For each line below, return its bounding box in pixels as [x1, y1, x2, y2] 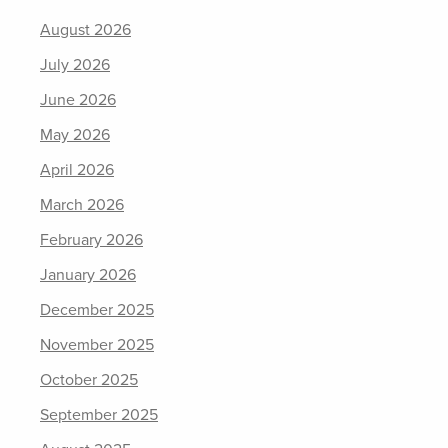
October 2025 [40, 370, 138, 391]
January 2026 [40, 265, 136, 286]
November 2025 [40, 335, 154, 356]
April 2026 [40, 160, 114, 181]
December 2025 [40, 300, 154, 321]
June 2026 [40, 90, 116, 111]
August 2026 [40, 20, 131, 41]
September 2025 [40, 405, 158, 426]
